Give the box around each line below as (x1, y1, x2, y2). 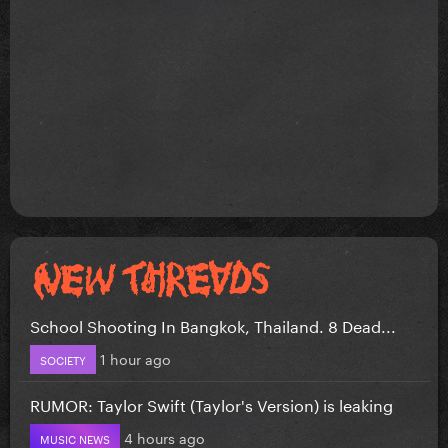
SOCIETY (40, 349, 86, 368)
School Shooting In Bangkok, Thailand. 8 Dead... (30, 311, 396, 337)
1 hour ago (100, 346, 171, 369)
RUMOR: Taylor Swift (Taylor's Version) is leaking (30, 390, 393, 416)
